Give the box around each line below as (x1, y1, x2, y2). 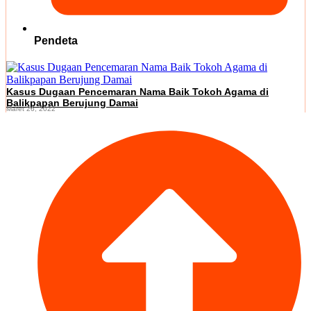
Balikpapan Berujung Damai (6, 96, 138, 108)
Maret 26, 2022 (6, 104, 56, 112)
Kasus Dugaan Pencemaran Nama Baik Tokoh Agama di (6, 85, 269, 97)
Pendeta (34, 34, 78, 47)
